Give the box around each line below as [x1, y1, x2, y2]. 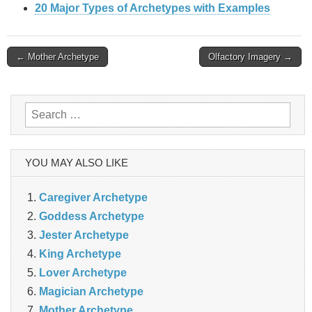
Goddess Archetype [39, 210, 144, 223]
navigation [6, 76, 75, 94]
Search [24, 105, 60, 118]
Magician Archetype [39, 286, 143, 298]
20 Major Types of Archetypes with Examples [35, 2, 270, 15]
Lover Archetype [39, 267, 127, 279]
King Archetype [39, 248, 121, 260]
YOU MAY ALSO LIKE [25, 157, 128, 169]
